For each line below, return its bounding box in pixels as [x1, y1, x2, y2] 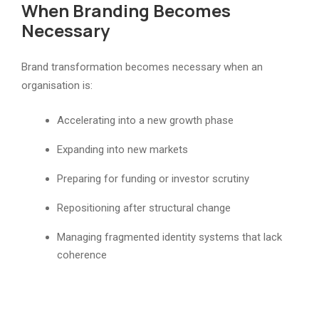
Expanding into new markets [57, 142, 188, 156]
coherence [57, 248, 107, 261]
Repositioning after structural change [57, 201, 231, 214]
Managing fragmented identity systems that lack [57, 230, 282, 244]
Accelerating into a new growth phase [57, 113, 234, 127]
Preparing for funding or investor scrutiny [57, 172, 249, 185]
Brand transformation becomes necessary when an [21, 60, 263, 73]
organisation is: [21, 78, 93, 92]
